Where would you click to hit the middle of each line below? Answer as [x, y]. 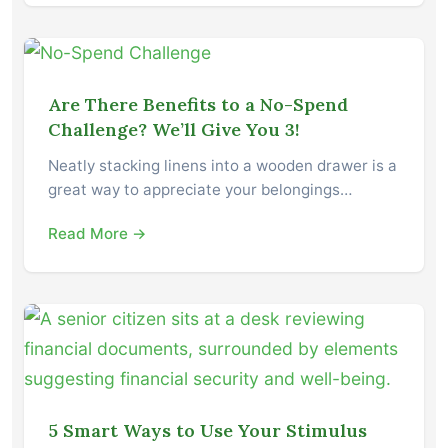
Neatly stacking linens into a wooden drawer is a [222, 166]
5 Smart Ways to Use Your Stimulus [207, 431]
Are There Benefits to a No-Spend [198, 105]
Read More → [97, 234]
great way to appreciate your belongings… [200, 190]
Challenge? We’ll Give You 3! [174, 130]
